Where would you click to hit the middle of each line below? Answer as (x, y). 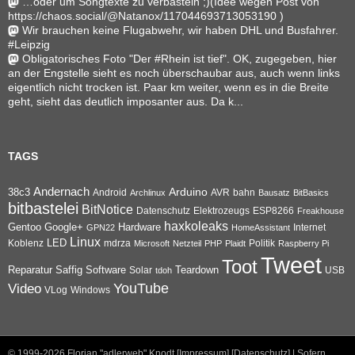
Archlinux (148, 192)
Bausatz (274, 192)
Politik (262, 243)
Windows (90, 290)
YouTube (141, 288)
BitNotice (107, 209)
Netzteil (187, 243)
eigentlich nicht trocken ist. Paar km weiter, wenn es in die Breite (168, 87)
